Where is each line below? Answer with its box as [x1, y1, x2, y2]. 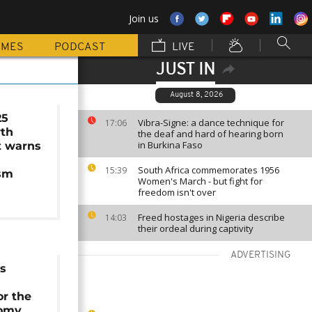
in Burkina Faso [138, 139, 203, 151]
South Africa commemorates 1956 [138, 164, 279, 176]
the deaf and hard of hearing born [138, 127, 283, 140]
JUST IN [155, 62, 215, 79]
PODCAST [54, 42, 105, 53]
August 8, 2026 [169, 91, 223, 99]
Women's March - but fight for [138, 175, 263, 187]
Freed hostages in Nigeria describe [138, 211, 285, 224]
